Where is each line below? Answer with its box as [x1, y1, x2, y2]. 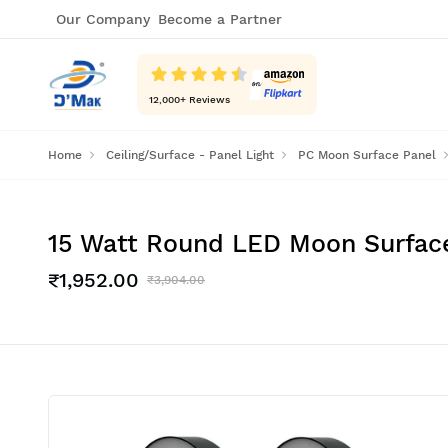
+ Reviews [180, 94, 230, 105]
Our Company [56, 11, 150, 27]
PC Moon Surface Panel [298, 148, 436, 162]
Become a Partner [158, 11, 282, 27]
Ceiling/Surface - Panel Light [106, 148, 274, 162]
